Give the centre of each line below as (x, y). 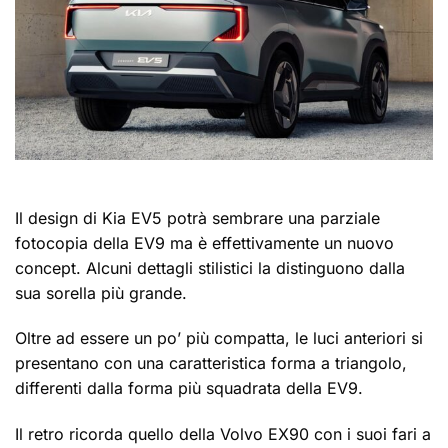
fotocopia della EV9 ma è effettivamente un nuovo (204, 242)
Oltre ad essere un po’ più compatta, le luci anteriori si (219, 338)
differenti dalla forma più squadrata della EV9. (189, 388)
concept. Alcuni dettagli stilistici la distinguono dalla (210, 267)
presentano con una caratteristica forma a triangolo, (211, 363)
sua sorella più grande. (101, 292)
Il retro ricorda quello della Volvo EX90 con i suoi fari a (223, 434)
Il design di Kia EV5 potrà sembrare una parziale (197, 217)
